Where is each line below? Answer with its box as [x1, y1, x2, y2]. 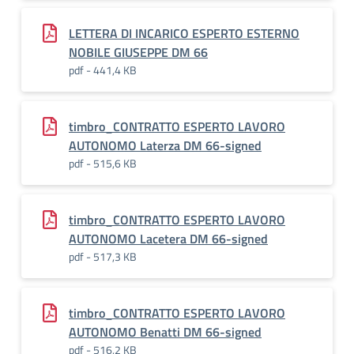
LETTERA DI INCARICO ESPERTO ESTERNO [69, 24, 299, 43]
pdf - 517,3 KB [69, 248, 137, 265]
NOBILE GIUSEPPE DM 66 [69, 43, 208, 62]
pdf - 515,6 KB [69, 155, 137, 171]
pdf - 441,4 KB [69, 62, 137, 78]
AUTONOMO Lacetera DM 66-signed [69, 229, 268, 248]
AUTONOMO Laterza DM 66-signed [69, 136, 262, 155]
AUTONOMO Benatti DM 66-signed [69, 322, 262, 341]
